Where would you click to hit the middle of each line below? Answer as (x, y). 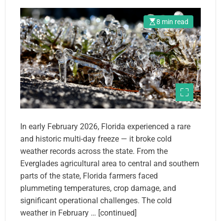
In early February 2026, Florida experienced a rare (105, 126)
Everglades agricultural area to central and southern (110, 163)
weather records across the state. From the (94, 151)
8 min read (172, 22)
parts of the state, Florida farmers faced (89, 176)
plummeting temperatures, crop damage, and (98, 188)
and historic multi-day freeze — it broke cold (96, 139)
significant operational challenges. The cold (96, 200)
